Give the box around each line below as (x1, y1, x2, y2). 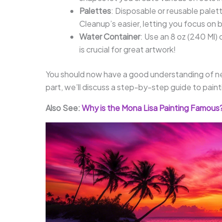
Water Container (79, 31, 140, 42)
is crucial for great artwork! (79, 44, 176, 55)
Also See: (46, 102, 82, 113)
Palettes (79, 5, 111, 16)
